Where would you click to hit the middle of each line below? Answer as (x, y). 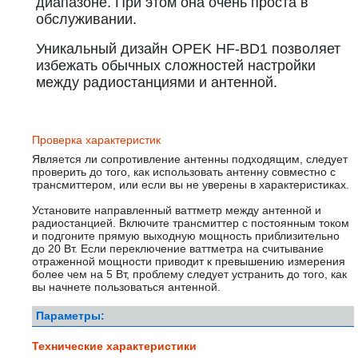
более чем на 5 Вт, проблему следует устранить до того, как (189, 274)
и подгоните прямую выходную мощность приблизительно (186, 236)
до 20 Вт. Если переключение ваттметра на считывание (178, 249)
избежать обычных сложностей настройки (176, 66)
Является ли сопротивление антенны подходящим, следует (190, 159)
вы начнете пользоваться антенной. (126, 287)
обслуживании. (86, 19)
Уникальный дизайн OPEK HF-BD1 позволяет (188, 49)
